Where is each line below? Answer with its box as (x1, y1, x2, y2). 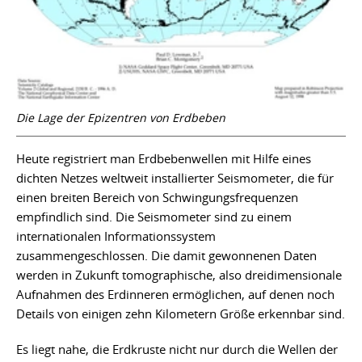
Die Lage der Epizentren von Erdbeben (16, 109, 225, 125)
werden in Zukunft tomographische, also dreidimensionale (16, 266, 342, 283)
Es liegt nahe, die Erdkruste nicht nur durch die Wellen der (16, 340, 338, 357)
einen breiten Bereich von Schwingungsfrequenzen (16, 188, 298, 205)
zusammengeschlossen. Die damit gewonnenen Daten (16, 246, 317, 263)
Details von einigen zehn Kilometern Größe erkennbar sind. (16, 305, 345, 322)
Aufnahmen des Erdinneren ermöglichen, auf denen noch (16, 285, 335, 302)
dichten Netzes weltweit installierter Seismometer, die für (16, 169, 334, 186)
